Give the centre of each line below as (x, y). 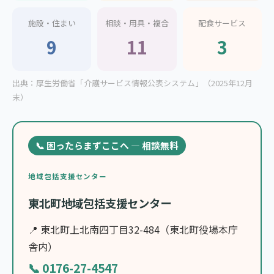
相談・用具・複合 (137, 23)
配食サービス (222, 23)
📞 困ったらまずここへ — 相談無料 (107, 146)
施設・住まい (52, 23)
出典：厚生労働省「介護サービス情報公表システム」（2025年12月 (132, 83)
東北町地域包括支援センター (100, 203)
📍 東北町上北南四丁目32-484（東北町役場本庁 (133, 230)
